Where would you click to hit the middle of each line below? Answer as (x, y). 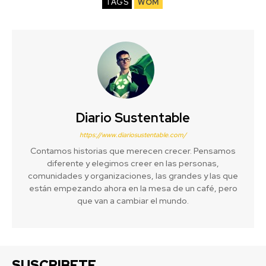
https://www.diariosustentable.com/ (133, 134)
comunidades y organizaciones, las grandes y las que (133, 175)
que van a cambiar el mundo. (133, 200)
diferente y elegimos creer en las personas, (133, 163)
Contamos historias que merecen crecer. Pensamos (133, 151)
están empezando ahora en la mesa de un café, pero (133, 188)
